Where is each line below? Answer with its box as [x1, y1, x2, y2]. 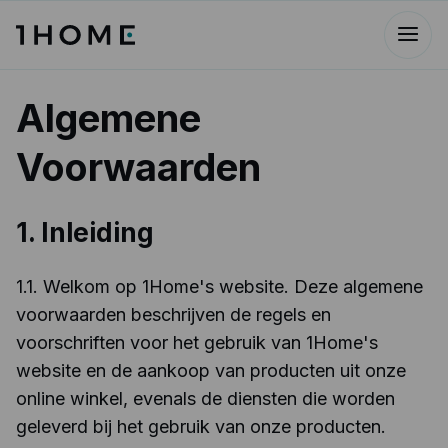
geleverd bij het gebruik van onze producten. [16, 416, 386, 437]
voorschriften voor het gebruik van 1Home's [16, 332, 378, 353]
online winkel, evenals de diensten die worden [16, 388, 395, 409]
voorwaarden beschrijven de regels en [16, 304, 331, 325]
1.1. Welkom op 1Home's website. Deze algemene [16, 276, 423, 297]
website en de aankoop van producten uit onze [16, 360, 406, 381]
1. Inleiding [16, 217, 154, 248]
